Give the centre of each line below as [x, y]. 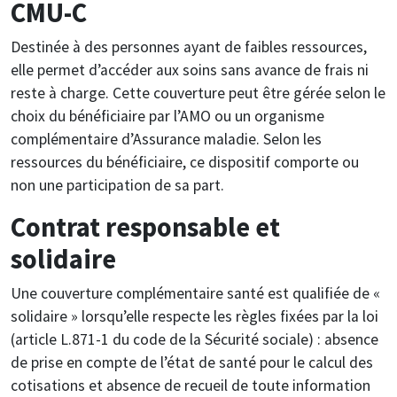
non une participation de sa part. [117, 185]
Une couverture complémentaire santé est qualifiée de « [195, 293]
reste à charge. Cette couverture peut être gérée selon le [198, 93]
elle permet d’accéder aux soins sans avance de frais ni [190, 70]
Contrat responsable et [145, 226]
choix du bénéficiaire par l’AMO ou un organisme [167, 116]
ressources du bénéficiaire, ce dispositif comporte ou [185, 162]
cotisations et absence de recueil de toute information [191, 385]
